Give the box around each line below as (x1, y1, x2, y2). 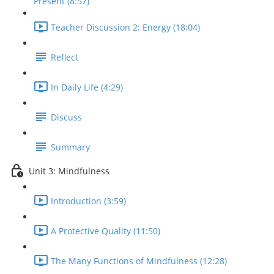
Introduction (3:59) (51, 195, 126, 207)
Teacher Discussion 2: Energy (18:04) (51, 21, 200, 34)
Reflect (51, 51, 78, 64)
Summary (51, 141, 90, 154)
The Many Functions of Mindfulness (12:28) (51, 255, 227, 267)
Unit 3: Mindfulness (29, 165, 109, 177)
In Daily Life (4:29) (51, 81, 123, 94)
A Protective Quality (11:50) (51, 225, 160, 237)
